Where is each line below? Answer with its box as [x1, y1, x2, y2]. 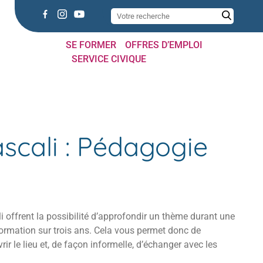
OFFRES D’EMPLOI [124, 39, 203, 50]
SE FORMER [65, 39, 116, 50]
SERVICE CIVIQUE [71, 53, 146, 65]
